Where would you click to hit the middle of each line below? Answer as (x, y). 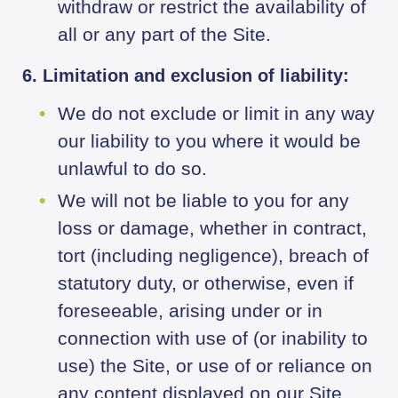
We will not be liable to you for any (203, 201)
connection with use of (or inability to (213, 338)
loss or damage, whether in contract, (212, 228)
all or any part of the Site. (164, 35)
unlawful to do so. (132, 169)
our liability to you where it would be (209, 141)
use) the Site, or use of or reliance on (215, 366)
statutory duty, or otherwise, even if (206, 283)
